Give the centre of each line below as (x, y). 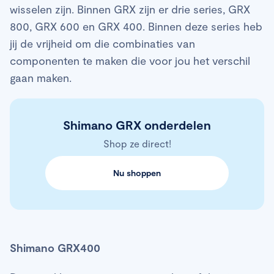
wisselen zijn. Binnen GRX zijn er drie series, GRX (130, 9)
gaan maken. (41, 77)
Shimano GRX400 (55, 247)
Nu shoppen (137, 172)
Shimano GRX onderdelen (137, 124)
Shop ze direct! (137, 143)
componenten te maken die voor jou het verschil (130, 60)
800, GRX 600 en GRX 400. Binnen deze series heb (136, 26)
